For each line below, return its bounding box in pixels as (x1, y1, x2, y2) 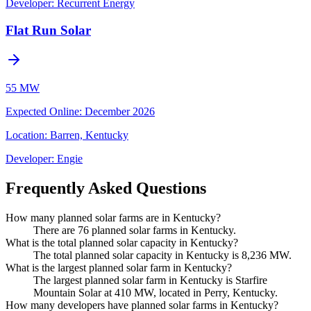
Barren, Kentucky (50, 128, 128, 141)
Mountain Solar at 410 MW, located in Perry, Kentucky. (33, 286, 278, 299)
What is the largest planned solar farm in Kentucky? (6, 261, 232, 274)
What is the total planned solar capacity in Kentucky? (6, 236, 238, 249)
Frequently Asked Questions (6, 178, 206, 197)
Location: (6, 128, 47, 141)
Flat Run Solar (6, 23, 91, 38)
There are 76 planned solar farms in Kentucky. (33, 224, 236, 236)
